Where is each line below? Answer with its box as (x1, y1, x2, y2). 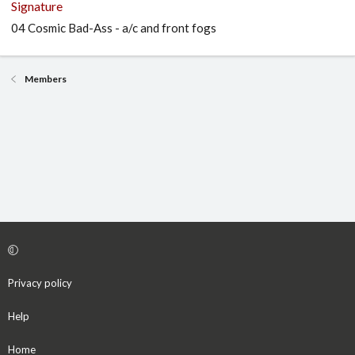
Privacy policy (8, 277, 72, 289)
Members (25, 73, 67, 85)
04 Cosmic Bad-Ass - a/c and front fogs (11, 21, 216, 35)
